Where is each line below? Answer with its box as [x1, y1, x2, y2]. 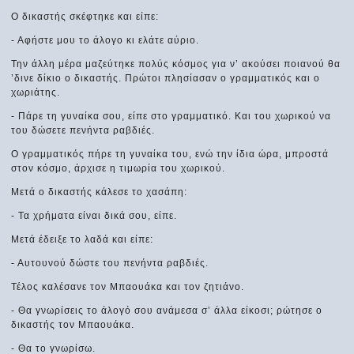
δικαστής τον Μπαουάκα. [11, 318, 135, 330]
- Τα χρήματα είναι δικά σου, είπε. [11, 209, 178, 221]
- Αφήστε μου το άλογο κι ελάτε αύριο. [11, 34, 200, 46]
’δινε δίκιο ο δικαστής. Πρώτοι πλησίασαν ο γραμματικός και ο [11, 72, 321, 84]
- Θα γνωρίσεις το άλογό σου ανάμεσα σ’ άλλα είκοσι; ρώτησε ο [11, 304, 323, 316]
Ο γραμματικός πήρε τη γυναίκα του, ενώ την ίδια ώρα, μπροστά [11, 148, 330, 160]
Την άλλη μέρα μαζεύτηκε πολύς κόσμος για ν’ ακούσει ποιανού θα [11, 58, 341, 70]
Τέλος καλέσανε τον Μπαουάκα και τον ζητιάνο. [11, 281, 245, 292]
